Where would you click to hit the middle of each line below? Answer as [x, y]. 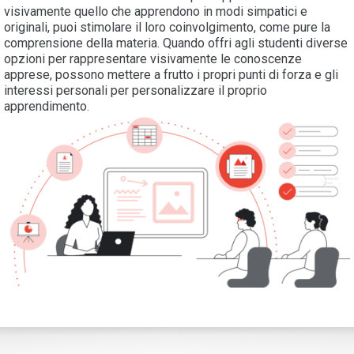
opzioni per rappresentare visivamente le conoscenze [153, 59]
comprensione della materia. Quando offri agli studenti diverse [176, 43]
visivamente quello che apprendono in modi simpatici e [156, 12]
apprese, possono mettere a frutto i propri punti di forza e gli [171, 75]
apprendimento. [47, 107]
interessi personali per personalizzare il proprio [136, 91]
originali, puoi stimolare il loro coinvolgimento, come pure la [167, 28]
